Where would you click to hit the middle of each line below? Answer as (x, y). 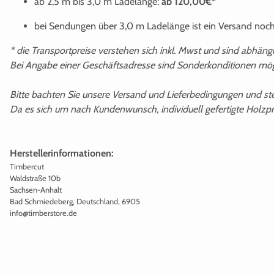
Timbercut (27, 166)
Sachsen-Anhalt (36, 190)
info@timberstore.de (43, 213)
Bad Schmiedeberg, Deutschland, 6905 (75, 201)
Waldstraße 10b (35, 178)
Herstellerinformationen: (62, 153)
